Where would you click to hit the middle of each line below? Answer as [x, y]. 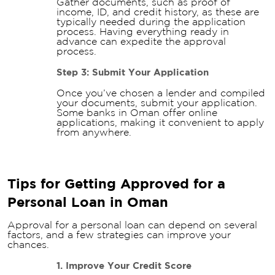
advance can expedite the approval [141, 41]
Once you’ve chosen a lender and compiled [161, 93]
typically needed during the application [151, 22]
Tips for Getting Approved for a [116, 183]
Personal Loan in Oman [88, 202]
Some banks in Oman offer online [137, 113]
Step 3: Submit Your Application [133, 72]
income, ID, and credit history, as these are [158, 12]
